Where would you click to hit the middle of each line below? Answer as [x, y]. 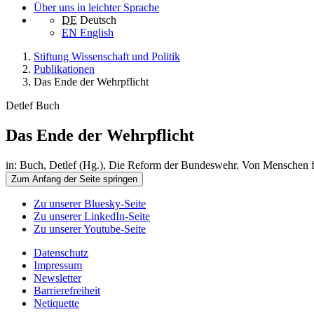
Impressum [58, 266]
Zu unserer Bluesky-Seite [90, 204]
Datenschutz [61, 253]
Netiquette [56, 303]
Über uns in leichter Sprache [96, 8]
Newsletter [57, 278]
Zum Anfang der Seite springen [74, 179]
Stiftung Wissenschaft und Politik [107, 57]
